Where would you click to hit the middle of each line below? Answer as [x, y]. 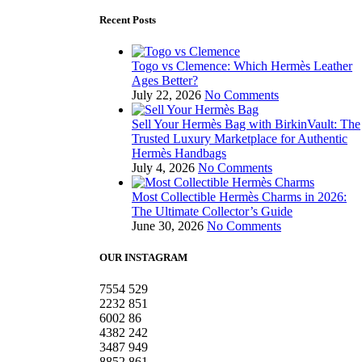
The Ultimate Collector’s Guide [212, 212]
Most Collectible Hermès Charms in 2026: [239, 197]
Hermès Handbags [179, 154]
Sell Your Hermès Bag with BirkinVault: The [246, 124]
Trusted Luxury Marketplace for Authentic [240, 139]
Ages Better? [165, 81]
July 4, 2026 [163, 168]
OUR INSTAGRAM [143, 258]
